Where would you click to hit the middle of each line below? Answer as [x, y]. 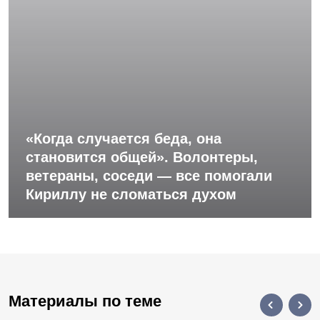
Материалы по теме [85, 301]
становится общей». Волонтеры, [142, 157]
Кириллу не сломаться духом [131, 194]
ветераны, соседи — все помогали [149, 175]
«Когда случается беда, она [124, 138]
